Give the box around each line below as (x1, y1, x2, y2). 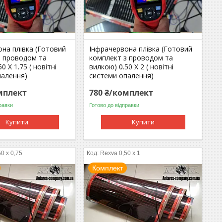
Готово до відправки (89, 102, 140, 109)
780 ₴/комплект (89, 87, 154, 98)
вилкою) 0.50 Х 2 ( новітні (89, 61, 174, 71)
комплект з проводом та (89, 53, 173, 62)
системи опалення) (89, 70, 154, 80)
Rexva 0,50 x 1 (100, 149, 141, 157)
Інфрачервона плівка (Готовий (89, 44, 193, 54)
